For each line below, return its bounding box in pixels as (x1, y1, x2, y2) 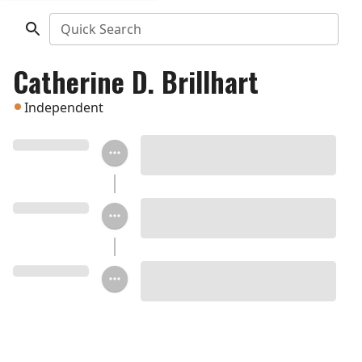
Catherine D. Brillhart (13, 61, 259, 102)
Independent (24, 99, 103, 116)
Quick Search (60, 20, 141, 38)
